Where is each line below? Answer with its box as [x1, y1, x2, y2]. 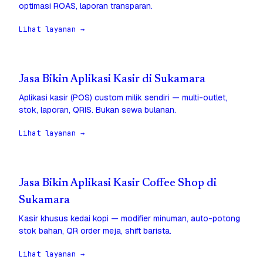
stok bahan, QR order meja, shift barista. [19, 225, 171, 237]
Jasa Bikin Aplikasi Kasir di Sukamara [19, 74, 205, 86]
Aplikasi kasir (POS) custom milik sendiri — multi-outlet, [19, 92, 227, 103]
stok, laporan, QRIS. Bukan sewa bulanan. [19, 104, 176, 116]
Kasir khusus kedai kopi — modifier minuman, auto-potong [19, 213, 240, 224]
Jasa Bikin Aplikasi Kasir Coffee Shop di [19, 178, 217, 190]
